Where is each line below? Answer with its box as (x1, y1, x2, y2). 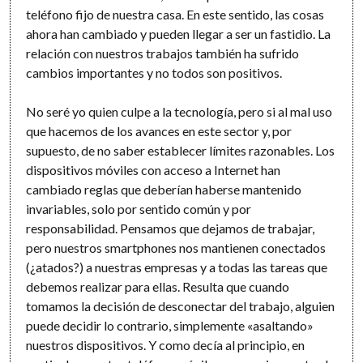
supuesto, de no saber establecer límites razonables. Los (26, 143, 335, 159)
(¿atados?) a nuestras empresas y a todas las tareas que (26, 259, 328, 275)
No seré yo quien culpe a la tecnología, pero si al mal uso (26, 104, 333, 120)
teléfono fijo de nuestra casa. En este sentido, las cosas (26, 6, 325, 23)
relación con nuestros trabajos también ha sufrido (26, 45, 300, 62)
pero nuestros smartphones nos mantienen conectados (26, 240, 327, 256)
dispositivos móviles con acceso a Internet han (26, 162, 281, 178)
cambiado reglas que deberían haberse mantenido (26, 181, 302, 198)
